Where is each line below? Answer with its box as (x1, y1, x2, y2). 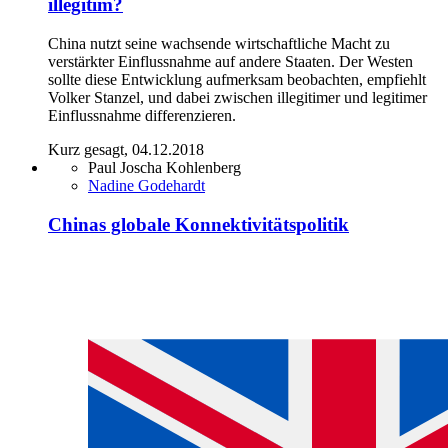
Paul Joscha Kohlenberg (88, 158, 241, 176)
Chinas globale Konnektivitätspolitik (48, 213, 349, 235)
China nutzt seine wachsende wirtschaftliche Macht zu (48, 34, 390, 52)
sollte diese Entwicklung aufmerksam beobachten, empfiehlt (48, 70, 426, 88)
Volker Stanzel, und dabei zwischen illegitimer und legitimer (48, 88, 427, 106)
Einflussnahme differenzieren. (48, 106, 236, 124)
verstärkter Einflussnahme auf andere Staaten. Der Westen (48, 52, 413, 70)
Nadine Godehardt (88, 176, 205, 194)
